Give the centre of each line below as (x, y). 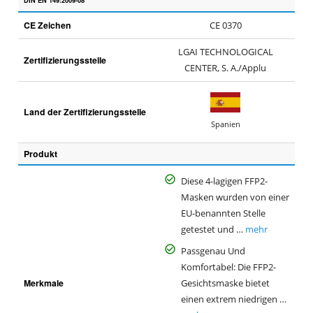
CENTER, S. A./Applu (226, 68)
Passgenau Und (213, 251)
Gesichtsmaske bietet (225, 283)
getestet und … (212, 229)
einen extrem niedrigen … (233, 299)
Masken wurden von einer (235, 197)
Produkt (40, 154)
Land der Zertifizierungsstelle (85, 112)
